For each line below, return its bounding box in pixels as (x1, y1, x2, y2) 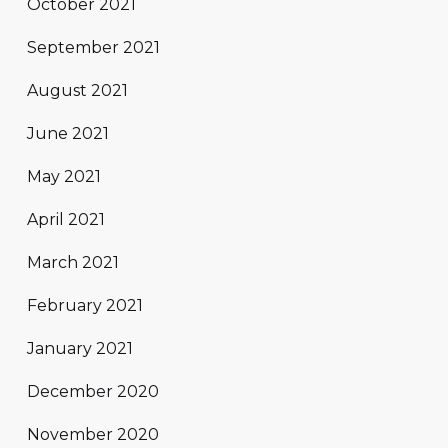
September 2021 (27, 37, 160, 57)
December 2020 (27, 381, 159, 401)
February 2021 (27, 295, 143, 315)
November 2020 (27, 424, 159, 444)
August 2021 (27, 80, 128, 100)
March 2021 (27, 252, 119, 272)
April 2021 (27, 209, 105, 229)
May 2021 (27, 166, 101, 186)
